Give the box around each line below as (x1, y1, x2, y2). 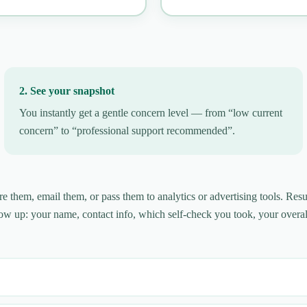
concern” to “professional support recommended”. (19, 123, 235, 137)
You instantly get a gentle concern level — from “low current (19, 106, 282, 119)
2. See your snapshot (19, 84, 114, 97)
